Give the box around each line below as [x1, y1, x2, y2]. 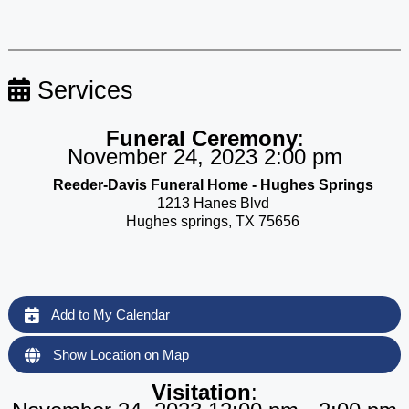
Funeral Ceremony [105, 125, 298, 151]
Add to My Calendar [47, 306, 170, 322]
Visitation [152, 379, 251, 404]
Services [29, 75, 133, 104]
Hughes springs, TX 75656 [126, 213, 299, 229]
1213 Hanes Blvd [156, 194, 269, 211]
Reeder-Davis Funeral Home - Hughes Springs [52, 176, 373, 193]
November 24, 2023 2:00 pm [67, 143, 342, 169]
